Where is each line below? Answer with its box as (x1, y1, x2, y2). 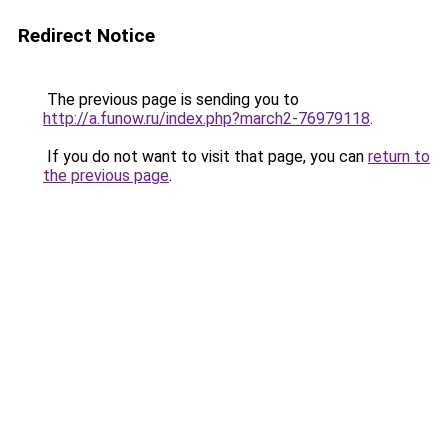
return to (368, 147, 430, 166)
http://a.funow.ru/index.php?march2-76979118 (43, 109, 370, 128)
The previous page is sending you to (43, 90, 299, 109)
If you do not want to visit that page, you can (43, 147, 368, 166)
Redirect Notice (18, 24, 155, 47)
